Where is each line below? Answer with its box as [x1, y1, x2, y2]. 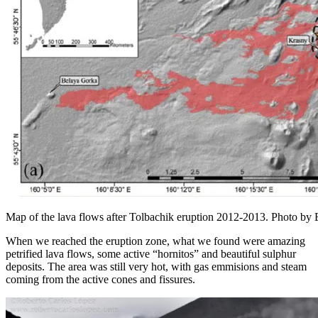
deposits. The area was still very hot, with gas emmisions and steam [6, 260, 307, 273]
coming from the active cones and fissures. [6, 273, 195, 285]
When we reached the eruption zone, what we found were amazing [6, 234, 305, 247]
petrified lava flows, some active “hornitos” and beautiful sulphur [6, 247, 296, 260]
